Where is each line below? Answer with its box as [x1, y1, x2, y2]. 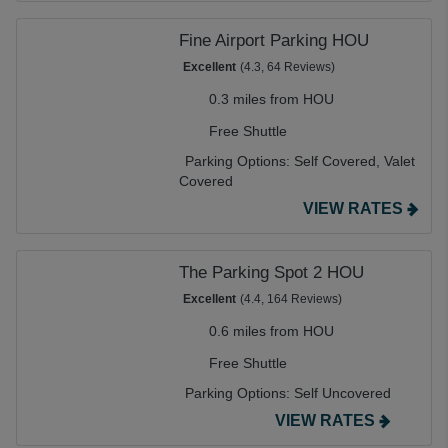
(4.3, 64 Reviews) [240, 60, 335, 74]
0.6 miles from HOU [209, 323, 334, 339]
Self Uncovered [294, 385, 391, 401]
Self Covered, [294, 153, 384, 169]
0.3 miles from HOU [209, 91, 334, 107]
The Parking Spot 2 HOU [179, 263, 364, 282]
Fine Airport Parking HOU [179, 31, 369, 50]
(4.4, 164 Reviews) [240, 292, 342, 306]
